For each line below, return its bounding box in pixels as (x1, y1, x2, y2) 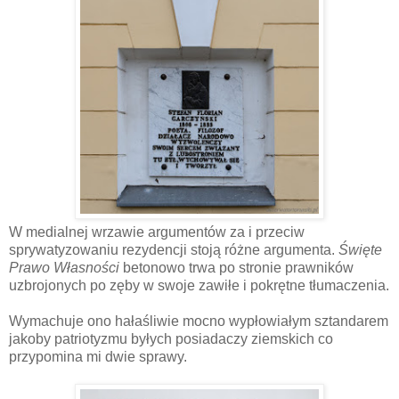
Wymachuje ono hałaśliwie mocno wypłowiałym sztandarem (9, 313, 388, 329)
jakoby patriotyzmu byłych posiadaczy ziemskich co (9, 330, 333, 346)
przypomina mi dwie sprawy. (9, 348, 187, 364)
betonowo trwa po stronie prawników (119, 259, 354, 275)
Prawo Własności (9, 259, 119, 275)
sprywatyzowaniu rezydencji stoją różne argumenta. (9, 241, 338, 257)
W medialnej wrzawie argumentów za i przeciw (9, 224, 305, 240)
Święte (338, 241, 382, 257)
